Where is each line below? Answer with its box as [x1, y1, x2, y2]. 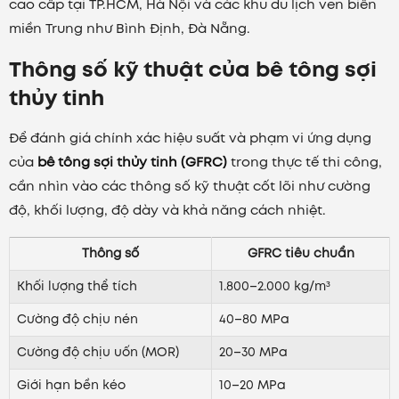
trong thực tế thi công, [227, 152, 382, 173]
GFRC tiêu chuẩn [247, 245, 354, 263]
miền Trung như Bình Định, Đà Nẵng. [9, 19, 250, 39]
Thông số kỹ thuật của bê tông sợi [9, 53, 377, 85]
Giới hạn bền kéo [17, 377, 126, 395]
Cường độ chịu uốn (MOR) [17, 344, 179, 362]
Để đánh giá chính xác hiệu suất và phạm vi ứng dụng [9, 128, 371, 149]
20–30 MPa [219, 344, 288, 362]
